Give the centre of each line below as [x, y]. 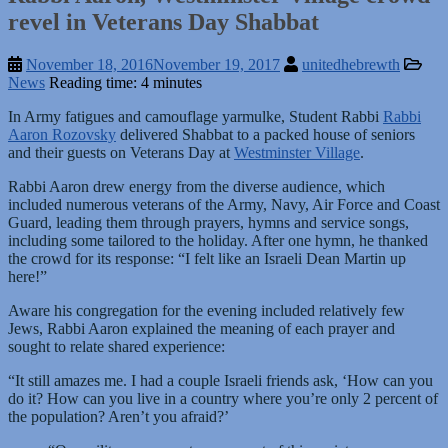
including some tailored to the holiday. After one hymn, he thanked [218, 240]
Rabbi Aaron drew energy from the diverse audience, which [196, 186]
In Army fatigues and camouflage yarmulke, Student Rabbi [195, 116]
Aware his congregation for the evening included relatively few [206, 310]
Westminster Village [297, 152]
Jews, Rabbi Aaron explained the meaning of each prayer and [201, 328]
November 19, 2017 [216, 64]
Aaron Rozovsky [62, 134]
